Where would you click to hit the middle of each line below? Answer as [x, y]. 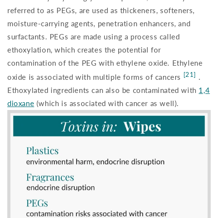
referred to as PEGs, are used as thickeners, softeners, [101, 10]
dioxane [21, 103]
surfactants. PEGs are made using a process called [94, 37]
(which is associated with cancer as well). [107, 103]
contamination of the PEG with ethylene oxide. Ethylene [105, 63]
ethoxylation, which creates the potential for [84, 50]
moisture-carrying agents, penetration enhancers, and [99, 24]
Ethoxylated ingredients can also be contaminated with [103, 90]
